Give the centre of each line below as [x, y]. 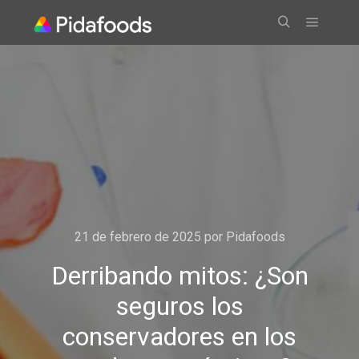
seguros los [179, 306]
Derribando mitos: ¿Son [179, 276]
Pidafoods [255, 237]
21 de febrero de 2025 [137, 237]
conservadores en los [179, 337]
